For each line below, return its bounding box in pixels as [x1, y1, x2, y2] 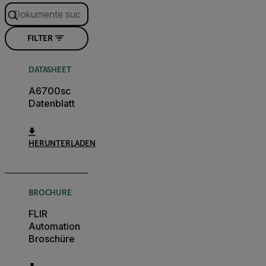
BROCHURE [28, 188, 72, 197]
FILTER [27, 33, 53, 43]
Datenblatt [28, 97, 75, 109]
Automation [28, 220, 80, 232]
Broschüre [28, 232, 75, 245]
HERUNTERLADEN [28, 138, 96, 148]
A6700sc [28, 84, 71, 97]
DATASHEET [28, 65, 71, 74]
